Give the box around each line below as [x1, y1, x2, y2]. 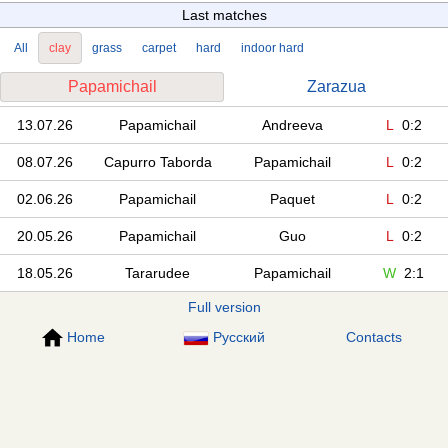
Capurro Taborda [103, 153, 212, 170]
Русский [212, 328, 265, 345]
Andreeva [261, 116, 323, 133]
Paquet [269, 190, 315, 207]
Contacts [346, 328, 403, 345]
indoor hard [241, 40, 304, 55]
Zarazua [306, 77, 366, 95]
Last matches [181, 6, 267, 23]
